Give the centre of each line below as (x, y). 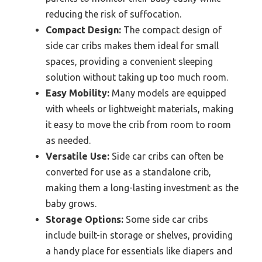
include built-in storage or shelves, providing (139, 235)
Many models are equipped (168, 93)
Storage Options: (85, 220)
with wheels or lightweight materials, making (139, 109)
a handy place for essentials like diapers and (139, 251)
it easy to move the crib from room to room (138, 125)
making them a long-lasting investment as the (142, 188)
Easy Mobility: (77, 93)
